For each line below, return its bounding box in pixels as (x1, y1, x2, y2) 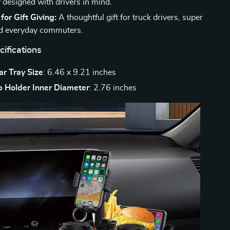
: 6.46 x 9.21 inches (43, 68, 117, 76)
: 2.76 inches (89, 84, 137, 92)
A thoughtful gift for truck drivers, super (56, 13, 203, 22)
